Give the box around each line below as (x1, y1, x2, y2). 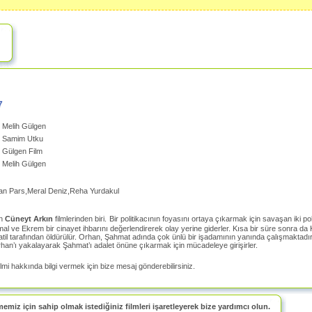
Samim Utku (2, 134, 43, 143)
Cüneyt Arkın (5, 214, 53, 223)
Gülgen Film (2, 147, 42, 155)
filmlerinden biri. (53, 214, 107, 223)
